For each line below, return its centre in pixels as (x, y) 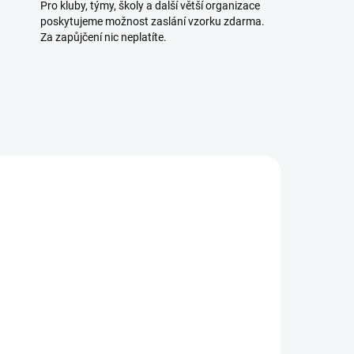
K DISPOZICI (222, 325)
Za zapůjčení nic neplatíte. (103, 38)
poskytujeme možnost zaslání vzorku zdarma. (152, 22)
